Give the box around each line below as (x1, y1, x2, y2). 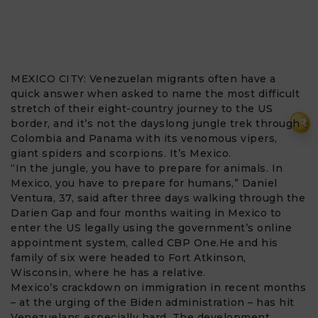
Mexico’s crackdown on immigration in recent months (11, 280, 306, 294)
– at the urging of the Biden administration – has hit (11, 295, 295, 309)
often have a (204, 72, 276, 85)
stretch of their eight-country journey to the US (11, 102, 273, 115)
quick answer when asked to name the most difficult (11, 87, 300, 100)
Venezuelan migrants (89, 72, 204, 85)
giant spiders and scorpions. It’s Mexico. (11, 146, 231, 160)
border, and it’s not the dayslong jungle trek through (11, 116, 300, 130)
